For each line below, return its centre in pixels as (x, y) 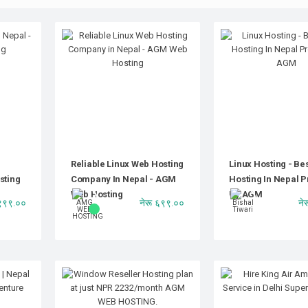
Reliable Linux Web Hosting (127, 164)
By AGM (246, 194)
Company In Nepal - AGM (123, 179)
